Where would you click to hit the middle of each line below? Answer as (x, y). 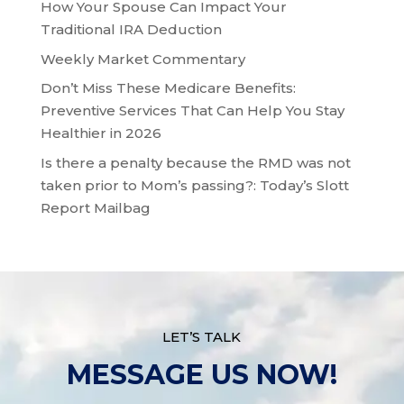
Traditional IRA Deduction (131, 30)
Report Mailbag (95, 207)
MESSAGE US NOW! (202, 374)
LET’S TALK (202, 336)
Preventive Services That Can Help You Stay (192, 111)
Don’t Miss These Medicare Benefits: (168, 88)
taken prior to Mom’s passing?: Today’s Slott (194, 185)
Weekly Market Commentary (142, 59)
